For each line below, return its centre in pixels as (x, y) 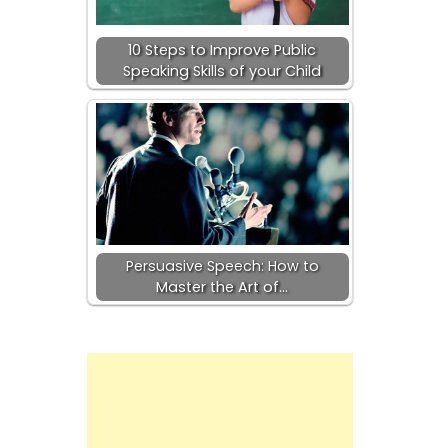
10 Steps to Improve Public (222, 50)
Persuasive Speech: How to (222, 266)
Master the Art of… (222, 287)
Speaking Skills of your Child (222, 71)
